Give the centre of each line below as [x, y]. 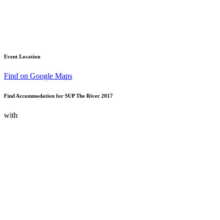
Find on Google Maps [38, 76]
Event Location [22, 56]
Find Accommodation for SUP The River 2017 [58, 96]
